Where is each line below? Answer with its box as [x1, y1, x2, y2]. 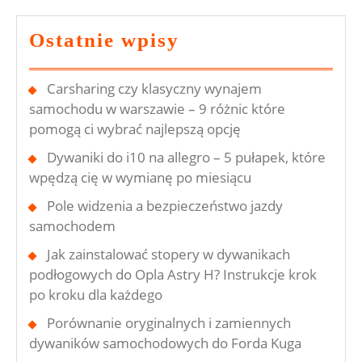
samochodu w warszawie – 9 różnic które [29, 99, 285, 119]
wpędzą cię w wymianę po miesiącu [29, 168, 251, 187]
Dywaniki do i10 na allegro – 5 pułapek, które [47, 148, 326, 167]
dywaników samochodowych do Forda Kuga [29, 334, 301, 353]
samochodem [29, 217, 116, 236]
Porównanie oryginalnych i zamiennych [47, 314, 291, 333]
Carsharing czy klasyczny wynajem [47, 79, 262, 99]
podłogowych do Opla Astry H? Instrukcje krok [29, 265, 317, 284]
